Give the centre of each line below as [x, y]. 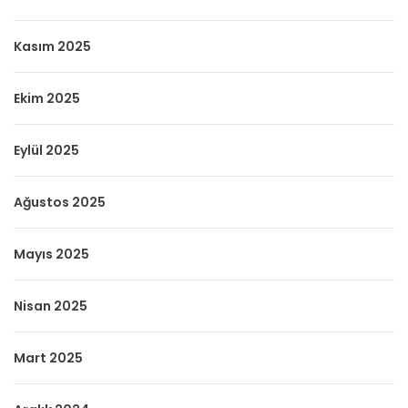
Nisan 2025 [51, 306]
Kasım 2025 [52, 46]
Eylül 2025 [46, 150]
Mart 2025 [48, 357]
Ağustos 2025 [60, 202]
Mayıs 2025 [51, 254]
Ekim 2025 [47, 98]
